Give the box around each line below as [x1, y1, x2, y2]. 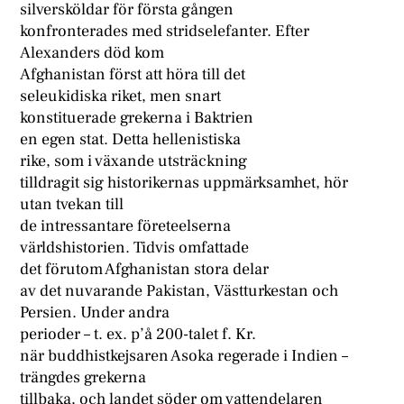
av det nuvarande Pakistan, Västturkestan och [20, 280, 339, 302]
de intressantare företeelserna [20, 216, 232, 237]
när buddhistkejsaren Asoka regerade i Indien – [20, 345, 349, 367]
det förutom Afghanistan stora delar [20, 259, 270, 280]
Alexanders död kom [20, 42, 165, 64]
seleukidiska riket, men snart [20, 86, 222, 107]
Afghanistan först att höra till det [20, 64, 246, 86]
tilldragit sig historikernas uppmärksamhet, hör [20, 172, 349, 194]
